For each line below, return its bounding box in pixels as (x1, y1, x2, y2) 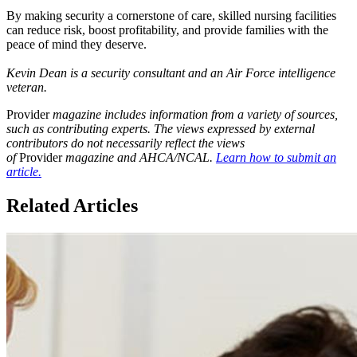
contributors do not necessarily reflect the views (6, 136, 245, 151)
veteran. (6, 80, 50, 95)
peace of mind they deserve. (6, 37, 147, 52)
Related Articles (6, 194, 138, 216)
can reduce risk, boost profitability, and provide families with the (6, 23, 328, 37)
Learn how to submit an (216, 151, 336, 165)
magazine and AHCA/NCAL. (62, 151, 216, 165)
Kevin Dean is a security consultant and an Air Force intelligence (6, 66, 335, 80)
